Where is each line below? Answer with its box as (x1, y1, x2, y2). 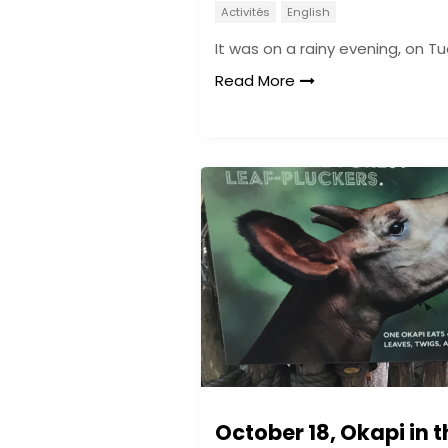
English (286, 4, 330, 20)
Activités (221, 4, 270, 20)
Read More (215, 70, 295, 91)
